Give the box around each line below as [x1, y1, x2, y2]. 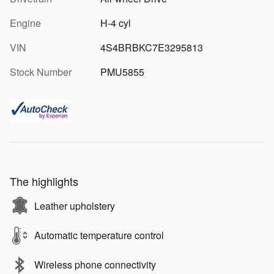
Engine [10, 15, 41, 30]
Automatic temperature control [34, 228, 164, 242]
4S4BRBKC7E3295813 [100, 40, 203, 54]
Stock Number [10, 64, 72, 79]
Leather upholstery [34, 198, 115, 213]
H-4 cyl [100, 15, 131, 30]
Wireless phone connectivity [34, 257, 156, 272]
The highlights [10, 172, 78, 189]
